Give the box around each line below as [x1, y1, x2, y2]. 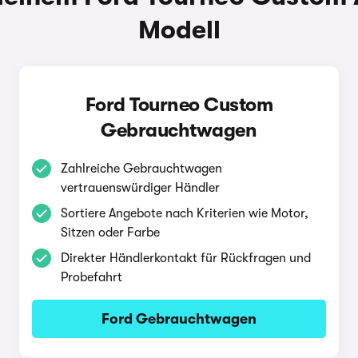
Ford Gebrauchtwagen [101, 311, 257, 327]
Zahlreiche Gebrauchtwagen [60, 161, 222, 176]
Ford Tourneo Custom [85, 93, 273, 116]
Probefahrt [60, 270, 122, 284]
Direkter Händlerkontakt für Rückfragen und [60, 251, 311, 265]
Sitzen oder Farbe [60, 225, 160, 240]
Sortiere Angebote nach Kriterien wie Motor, [60, 206, 308, 221]
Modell [137, 15, 221, 45]
